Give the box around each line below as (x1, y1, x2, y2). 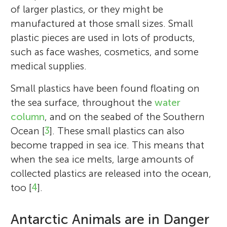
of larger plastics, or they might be (11, 3, 164, 15)
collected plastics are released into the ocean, (11, 167, 212, 179)
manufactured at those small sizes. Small (11, 17, 194, 29)
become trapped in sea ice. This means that (11, 139, 205, 151)
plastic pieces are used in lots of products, (11, 31, 196, 44)
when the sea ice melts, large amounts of (11, 153, 195, 165)
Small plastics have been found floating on (11, 82, 200, 94)
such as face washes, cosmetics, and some (11, 46, 199, 58)
